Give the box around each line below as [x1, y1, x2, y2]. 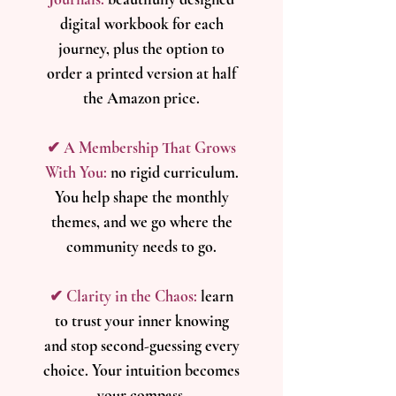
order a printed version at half [47, 64, 236, 83]
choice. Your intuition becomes [43, 361, 240, 380]
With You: [44, 163, 110, 182]
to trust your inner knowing [54, 311, 229, 331]
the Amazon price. [83, 88, 200, 108]
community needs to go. [66, 237, 217, 256]
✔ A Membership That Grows [47, 138, 236, 157]
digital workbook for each [59, 14, 224, 34]
